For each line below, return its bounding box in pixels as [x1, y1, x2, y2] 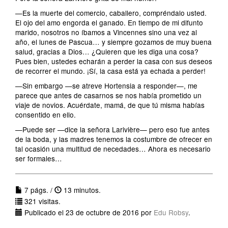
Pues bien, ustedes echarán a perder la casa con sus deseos [15, 56, 212, 66]
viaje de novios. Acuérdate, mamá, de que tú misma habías [15, 100, 205, 110]
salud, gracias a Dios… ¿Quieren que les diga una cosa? [15, 46, 198, 56]
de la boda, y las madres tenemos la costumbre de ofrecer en [15, 134, 212, 144]
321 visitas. [22, 196, 61, 206]
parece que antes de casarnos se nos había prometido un [15, 90, 202, 100]
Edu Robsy [154, 207, 188, 217]
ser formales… [15, 153, 62, 163]
